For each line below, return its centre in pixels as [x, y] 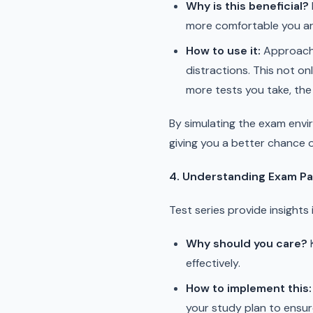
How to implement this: [249, 288]
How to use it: [223, 51]
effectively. [213, 263]
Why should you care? [247, 243]
